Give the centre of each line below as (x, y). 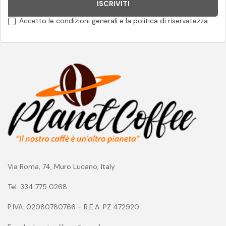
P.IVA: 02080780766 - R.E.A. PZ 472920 (73, 207)
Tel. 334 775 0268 (37, 187)
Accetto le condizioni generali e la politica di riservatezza (114, 21)
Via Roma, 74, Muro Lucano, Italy (61, 167)
